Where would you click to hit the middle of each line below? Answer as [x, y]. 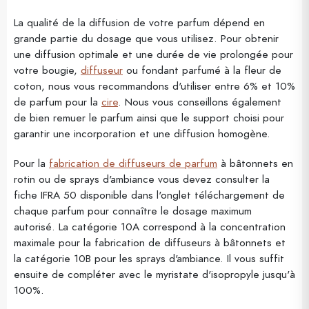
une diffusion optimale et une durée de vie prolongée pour [153, 54]
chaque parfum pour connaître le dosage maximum [133, 210]
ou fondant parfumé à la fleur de [202, 70]
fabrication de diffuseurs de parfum [133, 163]
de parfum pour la [58, 101]
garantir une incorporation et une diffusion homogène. [142, 133]
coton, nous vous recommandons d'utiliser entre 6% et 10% [154, 86]
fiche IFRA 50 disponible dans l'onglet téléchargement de [149, 195]
